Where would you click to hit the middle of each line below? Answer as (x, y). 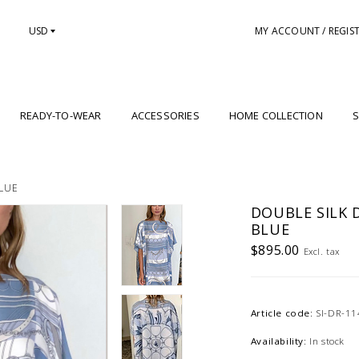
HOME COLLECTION (276, 116)
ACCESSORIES (165, 116)
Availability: (278, 341)
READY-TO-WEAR (61, 116)
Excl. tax (322, 251)
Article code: (282, 313)
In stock (327, 341)
